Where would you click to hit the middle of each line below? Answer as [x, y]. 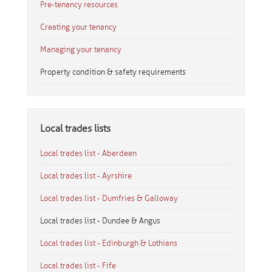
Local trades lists [75, 128]
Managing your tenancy [80, 49]
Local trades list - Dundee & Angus [100, 221]
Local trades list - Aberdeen [88, 153]
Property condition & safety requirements [113, 72]
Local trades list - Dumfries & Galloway [109, 198]
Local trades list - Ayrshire [86, 176]
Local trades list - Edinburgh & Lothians [108, 243]
